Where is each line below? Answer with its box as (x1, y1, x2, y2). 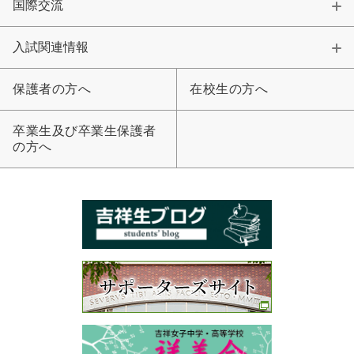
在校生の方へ (190, 82, 268, 96)
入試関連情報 (13, 40, 88, 55)
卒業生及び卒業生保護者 (13, 124, 156, 138)
